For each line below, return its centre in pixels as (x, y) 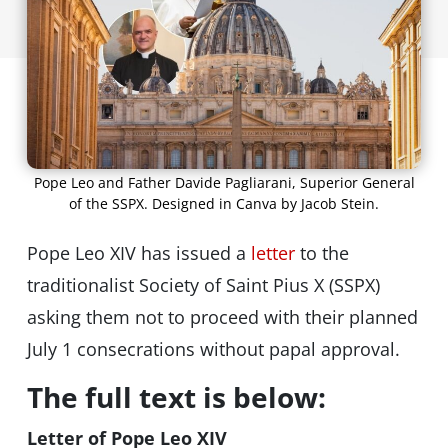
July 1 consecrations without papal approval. (213, 349)
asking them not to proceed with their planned (222, 317)
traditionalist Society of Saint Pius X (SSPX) (203, 285)
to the (321, 253)
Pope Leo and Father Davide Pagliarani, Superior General (224, 183)
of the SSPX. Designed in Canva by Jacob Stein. (224, 204)
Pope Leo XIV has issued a (138, 253)
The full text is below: (176, 397)
